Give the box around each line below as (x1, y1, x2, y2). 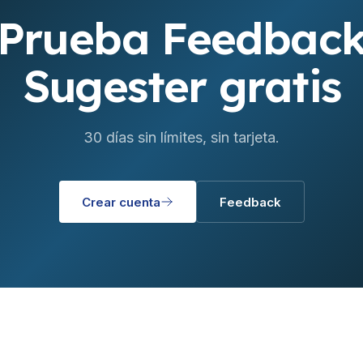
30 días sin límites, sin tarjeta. (83, 129, 280, 146)
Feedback (219, 194, 281, 210)
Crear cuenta (81, 194, 160, 210)
